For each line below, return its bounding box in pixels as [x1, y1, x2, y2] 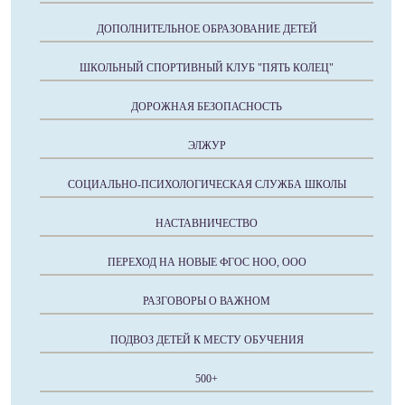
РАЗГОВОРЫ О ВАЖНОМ [143, 295, 270, 308]
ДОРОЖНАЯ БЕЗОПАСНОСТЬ [131, 100, 282, 114]
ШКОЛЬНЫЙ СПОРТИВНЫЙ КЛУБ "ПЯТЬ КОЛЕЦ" [80, 61, 334, 75]
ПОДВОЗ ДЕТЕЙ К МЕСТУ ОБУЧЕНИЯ [109, 334, 304, 347]
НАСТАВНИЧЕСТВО [155, 217, 258, 231]
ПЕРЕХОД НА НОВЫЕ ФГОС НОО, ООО [107, 256, 306, 269]
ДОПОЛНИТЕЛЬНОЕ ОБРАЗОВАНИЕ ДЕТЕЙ [96, 23, 317, 36]
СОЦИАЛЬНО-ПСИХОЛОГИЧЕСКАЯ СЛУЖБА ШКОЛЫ [67, 178, 346, 192]
